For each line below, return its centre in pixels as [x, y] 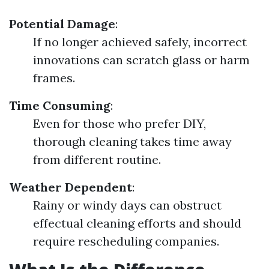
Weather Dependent [71, 187]
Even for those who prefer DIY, [119, 123]
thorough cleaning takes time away [132, 141]
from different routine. [97, 159]
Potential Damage [62, 24]
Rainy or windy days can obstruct [127, 205]
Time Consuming [60, 105]
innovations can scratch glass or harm [141, 60]
